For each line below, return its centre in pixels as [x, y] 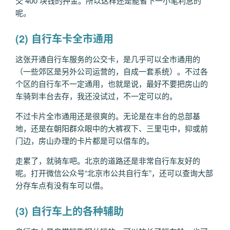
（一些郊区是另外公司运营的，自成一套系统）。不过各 [112, 71]
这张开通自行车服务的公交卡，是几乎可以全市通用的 [108, 59]
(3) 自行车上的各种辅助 [70, 211]
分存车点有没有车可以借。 [62, 185]
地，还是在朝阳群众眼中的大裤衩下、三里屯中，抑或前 [112, 128]
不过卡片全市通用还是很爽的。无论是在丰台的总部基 [108, 116]
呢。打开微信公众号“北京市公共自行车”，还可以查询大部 [114, 173]
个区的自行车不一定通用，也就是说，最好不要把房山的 [112, 83]
